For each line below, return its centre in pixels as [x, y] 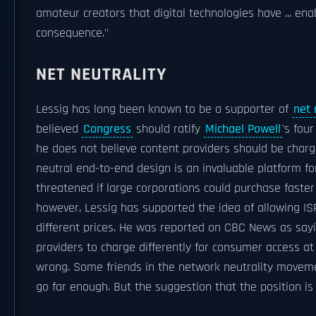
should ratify [168, 129]
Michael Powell [243, 129]
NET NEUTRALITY [101, 74]
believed [59, 129]
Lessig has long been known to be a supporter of [164, 109]
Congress [107, 129]
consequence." [72, 33]
